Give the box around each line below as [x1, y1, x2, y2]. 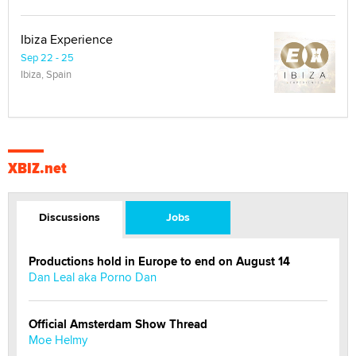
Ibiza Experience [21, 29, 113, 48]
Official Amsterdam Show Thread [29, 315, 207, 333]
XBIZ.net [8, 156, 67, 180]
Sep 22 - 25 [21, 49, 74, 64]
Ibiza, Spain [21, 66, 72, 81]
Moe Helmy [29, 331, 87, 348]
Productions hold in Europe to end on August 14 [29, 252, 290, 270]
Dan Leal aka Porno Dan [29, 268, 157, 285]
